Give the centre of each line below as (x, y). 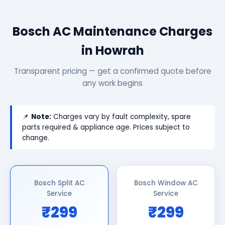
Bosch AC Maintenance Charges (113, 31)
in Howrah (113, 50)
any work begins (113, 83)
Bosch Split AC (59, 183)
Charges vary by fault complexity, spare (121, 117)
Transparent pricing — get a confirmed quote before (113, 71)
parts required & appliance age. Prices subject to (106, 127)
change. (36, 138)
